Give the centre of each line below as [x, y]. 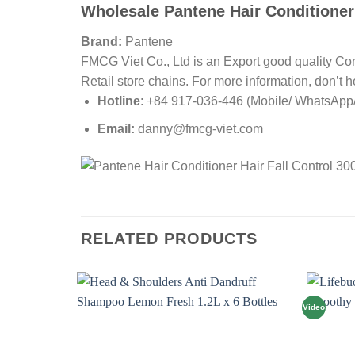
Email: [116, 128]
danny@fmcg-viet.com [198, 128]
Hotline [118, 101]
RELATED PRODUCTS [169, 238]
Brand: [101, 42]
